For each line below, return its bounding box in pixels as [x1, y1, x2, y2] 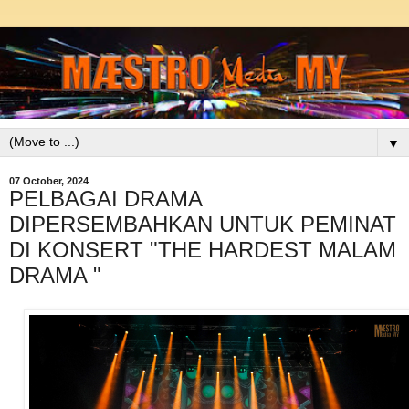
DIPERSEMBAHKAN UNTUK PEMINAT [9, 211, 396, 236]
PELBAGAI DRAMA [9, 185, 202, 211]
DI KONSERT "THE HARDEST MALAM [9, 236, 396, 262]
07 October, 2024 [9, 174, 89, 186]
